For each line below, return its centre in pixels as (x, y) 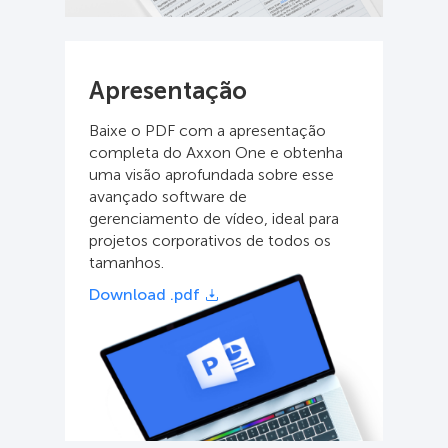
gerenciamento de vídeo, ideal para (214, 218)
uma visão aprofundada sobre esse (211, 174)
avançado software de (168, 196)
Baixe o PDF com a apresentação (207, 130)
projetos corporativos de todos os (210, 240)
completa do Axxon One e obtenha (216, 152)
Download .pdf (144, 294)
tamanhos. (126, 262)
